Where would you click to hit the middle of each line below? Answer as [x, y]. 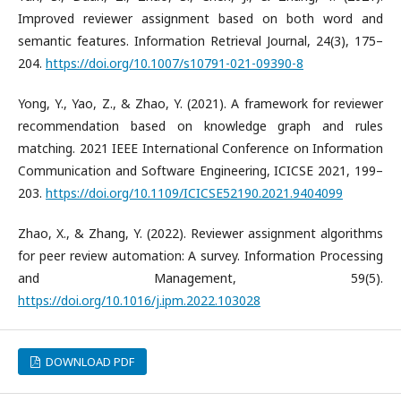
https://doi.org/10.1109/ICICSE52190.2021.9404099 [194, 193]
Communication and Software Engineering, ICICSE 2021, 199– [200, 171]
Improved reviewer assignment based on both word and [200, 18]
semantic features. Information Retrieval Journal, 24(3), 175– [200, 41]
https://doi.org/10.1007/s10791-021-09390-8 [175, 63]
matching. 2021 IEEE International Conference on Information [200, 148]
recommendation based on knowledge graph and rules [200, 126]
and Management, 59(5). [200, 278]
